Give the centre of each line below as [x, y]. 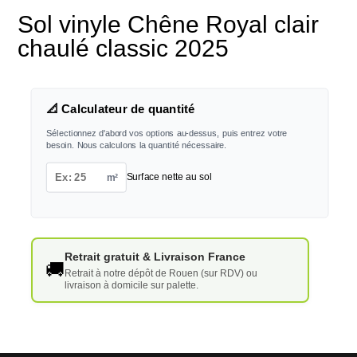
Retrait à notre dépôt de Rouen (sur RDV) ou [161, 274]
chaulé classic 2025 [124, 48]
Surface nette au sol [169, 177]
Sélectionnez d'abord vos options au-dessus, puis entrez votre [167, 133]
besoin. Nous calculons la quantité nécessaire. [136, 145]
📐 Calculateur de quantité [120, 109]
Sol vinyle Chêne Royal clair [169, 24]
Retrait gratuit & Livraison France [155, 257]
